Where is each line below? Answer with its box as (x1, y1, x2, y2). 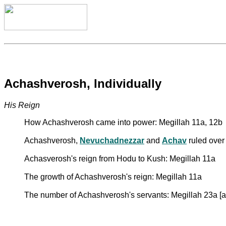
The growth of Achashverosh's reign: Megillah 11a (24, 172, 202, 181)
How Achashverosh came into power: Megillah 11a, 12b (24, 118, 222, 127)
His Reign (4, 100, 40, 109)
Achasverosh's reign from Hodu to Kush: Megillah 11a (24, 154, 215, 163)
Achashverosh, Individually (4, 76, 161, 90)
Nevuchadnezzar (80, 136, 144, 145)
